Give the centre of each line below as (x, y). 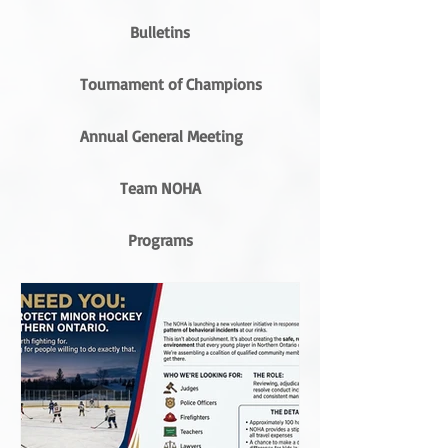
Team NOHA (160, 188)
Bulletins (160, 32)
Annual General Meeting (161, 136)
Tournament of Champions (171, 84)
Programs (160, 240)
